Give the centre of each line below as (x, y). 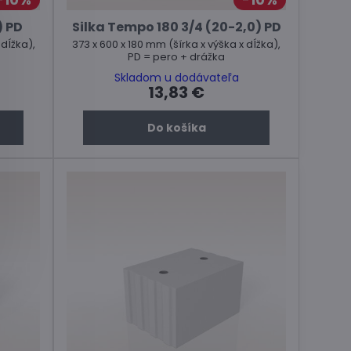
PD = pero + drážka (177, 57)
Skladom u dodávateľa (176, 78)
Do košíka (176, 128)
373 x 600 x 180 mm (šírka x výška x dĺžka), (177, 45)
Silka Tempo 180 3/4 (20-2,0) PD (176, 27)
